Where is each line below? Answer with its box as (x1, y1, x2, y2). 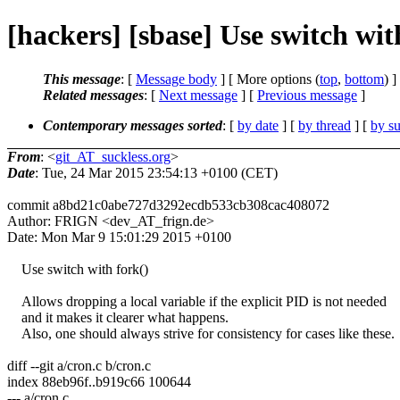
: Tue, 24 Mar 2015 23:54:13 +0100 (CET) (35, 164, 278, 180)
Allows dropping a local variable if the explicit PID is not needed (7, 293, 387, 309)
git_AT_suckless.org (55, 148, 171, 164)
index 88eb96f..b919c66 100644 (7, 373, 191, 389)
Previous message (257, 87, 357, 103)
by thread (298, 117, 351, 133)
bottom (345, 71, 384, 87)
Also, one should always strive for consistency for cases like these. (7, 325, 395, 341)
